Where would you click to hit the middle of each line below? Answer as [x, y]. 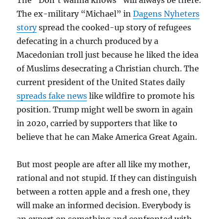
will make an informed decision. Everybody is [104, 205]
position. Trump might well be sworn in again [105, 109]
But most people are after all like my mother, [104, 164]
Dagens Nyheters [166, 14]
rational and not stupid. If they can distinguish [107, 178]
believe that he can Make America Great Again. [107, 137]
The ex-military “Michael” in [75, 14]
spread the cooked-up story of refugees [114, 27]
